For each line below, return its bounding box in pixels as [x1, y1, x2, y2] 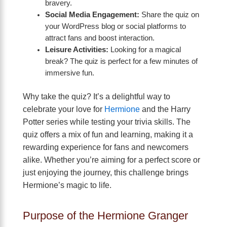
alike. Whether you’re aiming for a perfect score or [23, 155, 200, 164]
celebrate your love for [23, 104, 104, 113]
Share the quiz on [139, 11, 199, 19]
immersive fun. [45, 69, 94, 78]
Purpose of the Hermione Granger [23, 209, 188, 222]
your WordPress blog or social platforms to [45, 22, 186, 31]
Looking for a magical [108, 46, 181, 54]
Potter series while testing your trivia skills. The [23, 117, 191, 126]
